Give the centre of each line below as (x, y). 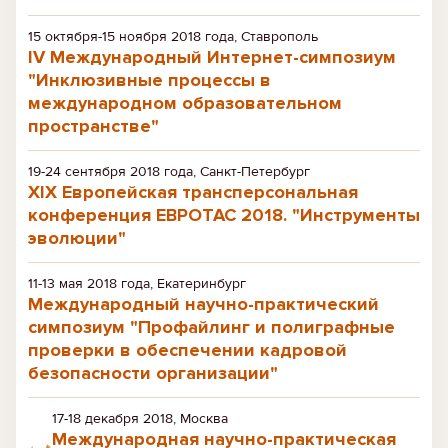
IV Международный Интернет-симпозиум (212, 57)
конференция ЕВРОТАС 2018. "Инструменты (224, 215)
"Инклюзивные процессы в (149, 80)
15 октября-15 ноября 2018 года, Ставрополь (173, 36)
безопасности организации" (153, 373)
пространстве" (93, 126)
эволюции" (77, 238)
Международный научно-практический (203, 304)
